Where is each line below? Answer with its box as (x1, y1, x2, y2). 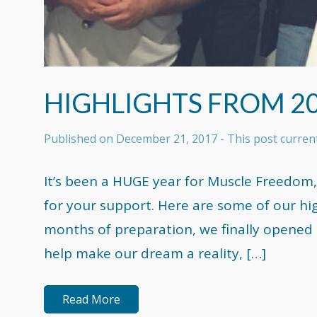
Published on (44, 131, 116, 147)
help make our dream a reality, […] (44, 243, 266, 263)
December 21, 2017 (116, 131, 217, 147)
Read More (62, 292, 120, 308)
